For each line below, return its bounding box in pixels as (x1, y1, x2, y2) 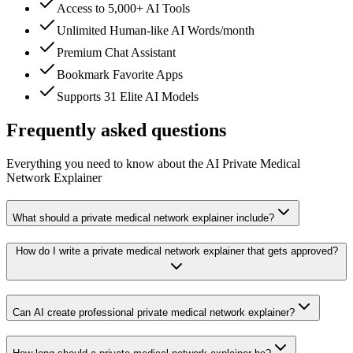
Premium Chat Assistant (57, 46, 176, 60)
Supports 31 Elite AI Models (57, 90, 199, 104)
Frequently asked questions (6, 120, 226, 141)
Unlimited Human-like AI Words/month (57, 24, 255, 38)
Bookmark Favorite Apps (57, 68, 183, 82)
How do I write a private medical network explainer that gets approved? (15, 244, 338, 257)
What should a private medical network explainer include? (13, 211, 274, 224)
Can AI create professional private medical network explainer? (13, 307, 295, 319)
